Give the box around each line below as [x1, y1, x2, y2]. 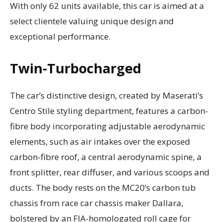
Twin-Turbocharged [10, 58, 141, 77]
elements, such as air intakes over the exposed [10, 135, 190, 147]
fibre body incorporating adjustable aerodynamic [10, 120, 205, 132]
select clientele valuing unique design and [10, 15, 174, 27]
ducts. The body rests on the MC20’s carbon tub [10, 181, 196, 193]
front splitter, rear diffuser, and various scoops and [10, 166, 210, 178]
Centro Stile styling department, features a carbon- [10, 105, 208, 116]
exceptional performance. [10, 30, 111, 42]
